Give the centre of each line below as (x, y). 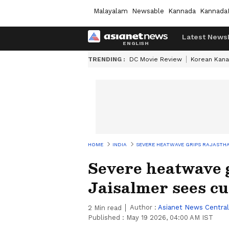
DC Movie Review (156, 59)
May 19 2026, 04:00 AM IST (170, 217)
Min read (107, 208)
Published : (107, 217)
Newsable (148, 11)
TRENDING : (107, 59)
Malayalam (111, 11)
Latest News (205, 37)
